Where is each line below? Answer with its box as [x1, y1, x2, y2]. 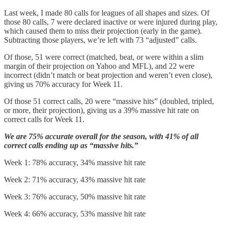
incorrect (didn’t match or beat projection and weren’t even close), [4, 70, 212, 79]
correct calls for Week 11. [4, 115, 84, 124]
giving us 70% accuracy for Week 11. [4, 79, 123, 88]
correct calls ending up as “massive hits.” [4, 141, 138, 150]
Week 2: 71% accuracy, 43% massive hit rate [4, 175, 146, 184]
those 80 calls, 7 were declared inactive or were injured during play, [4, 17, 217, 26]
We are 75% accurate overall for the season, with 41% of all [4, 132, 198, 141]
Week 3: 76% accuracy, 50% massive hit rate [4, 192, 146, 201]
